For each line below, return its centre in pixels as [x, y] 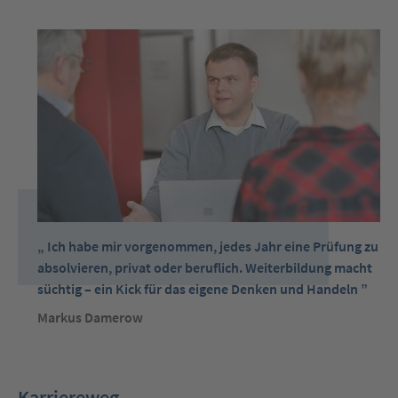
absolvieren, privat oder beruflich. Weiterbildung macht [205, 267]
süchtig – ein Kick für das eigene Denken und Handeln [198, 288]
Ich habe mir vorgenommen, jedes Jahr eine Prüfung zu [213, 246]
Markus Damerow [91, 317]
